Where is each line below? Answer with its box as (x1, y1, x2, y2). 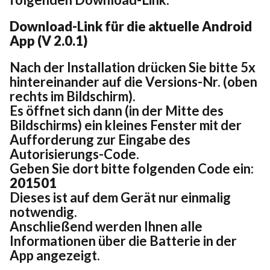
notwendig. (10, 204, 77, 221)
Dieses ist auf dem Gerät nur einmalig (10, 189, 231, 206)
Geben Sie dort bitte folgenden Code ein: (10, 160, 259, 177)
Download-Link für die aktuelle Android (10, 18, 252, 35)
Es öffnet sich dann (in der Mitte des (10, 102, 224, 119)
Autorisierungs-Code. (10, 146, 139, 163)
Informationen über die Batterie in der (10, 233, 237, 250)
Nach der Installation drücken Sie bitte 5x (10, 59, 256, 76)
